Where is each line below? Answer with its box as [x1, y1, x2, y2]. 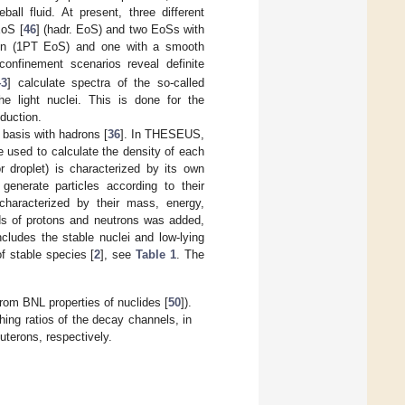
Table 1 [136, 247, 177, 261]
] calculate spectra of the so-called [6, 75, 204, 89]
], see [100, 247, 137, 261]
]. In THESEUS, [119, 127, 205, 141]
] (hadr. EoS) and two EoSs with [35, 22, 204, 36]
